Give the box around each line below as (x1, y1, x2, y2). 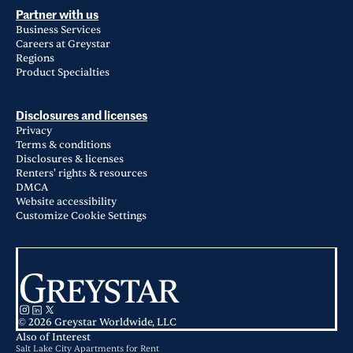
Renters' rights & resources (16, 167, 147, 180)
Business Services (16, 24, 101, 37)
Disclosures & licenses (16, 153, 124, 166)
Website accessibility (16, 195, 117, 209)
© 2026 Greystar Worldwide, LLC (18, 316, 176, 329)
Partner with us (16, 9, 98, 22)
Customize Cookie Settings (16, 210, 147, 223)
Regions (16, 52, 54, 65)
